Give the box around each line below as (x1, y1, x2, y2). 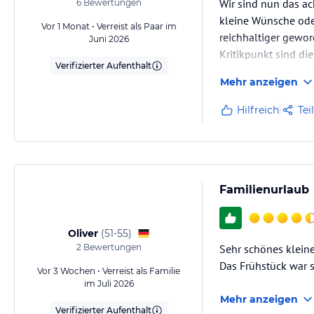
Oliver (67, 226, 98, 240)
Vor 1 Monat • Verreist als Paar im (41, 20, 177, 32)
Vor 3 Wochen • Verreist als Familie (37, 265, 180, 276)
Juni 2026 (88, 33, 129, 44)
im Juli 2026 (83, 278, 134, 289)
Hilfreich (237, 103, 279, 116)
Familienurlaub (219, 182, 309, 196)
